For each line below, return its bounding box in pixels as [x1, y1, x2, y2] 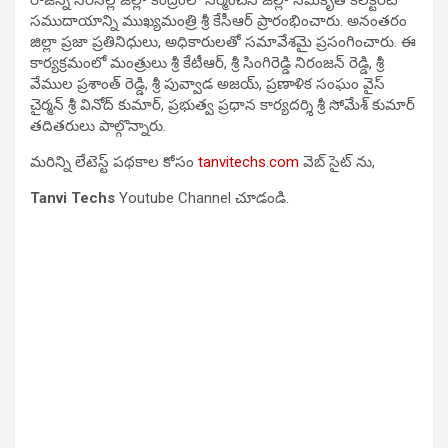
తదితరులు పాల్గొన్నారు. [30, 116, 166, 135]
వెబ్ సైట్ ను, [299, 152, 375, 171]
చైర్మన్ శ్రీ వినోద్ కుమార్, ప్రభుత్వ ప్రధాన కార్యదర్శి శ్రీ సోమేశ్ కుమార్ [30, 95, 415, 114]
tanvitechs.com [198, 152, 299, 171]
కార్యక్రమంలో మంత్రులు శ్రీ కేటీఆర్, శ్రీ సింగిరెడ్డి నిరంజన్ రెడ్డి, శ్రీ [30, 53, 384, 72]
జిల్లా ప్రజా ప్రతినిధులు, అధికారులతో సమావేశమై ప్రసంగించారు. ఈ [30, 32, 416, 51]
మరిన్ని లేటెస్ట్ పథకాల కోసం [30, 152, 198, 171]
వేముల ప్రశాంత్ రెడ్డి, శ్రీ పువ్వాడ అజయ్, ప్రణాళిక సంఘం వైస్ [30, 74, 385, 93]
